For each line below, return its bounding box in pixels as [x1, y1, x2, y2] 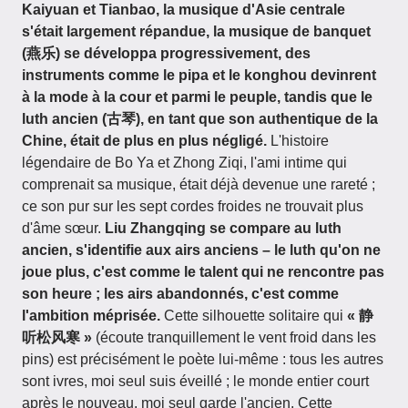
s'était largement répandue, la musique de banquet [22, 24, 371, 39]
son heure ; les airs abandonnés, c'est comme [22, 286, 339, 301]
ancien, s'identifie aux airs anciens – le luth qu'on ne [22, 242, 381, 258]
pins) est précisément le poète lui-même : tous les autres [22, 352, 383, 367]
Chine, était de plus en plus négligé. [22, 133, 267, 148]
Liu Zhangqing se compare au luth [105, 220, 342, 236]
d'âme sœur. [22, 220, 105, 236]
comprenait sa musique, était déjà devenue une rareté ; [22, 177, 375, 192]
